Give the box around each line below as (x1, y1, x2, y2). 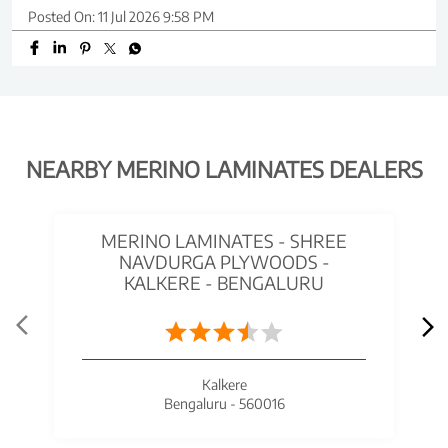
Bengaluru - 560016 (163, 395, 285, 413)
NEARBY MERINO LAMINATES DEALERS (25, 155, 423, 184)
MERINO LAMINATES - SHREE (101, 229, 347, 253)
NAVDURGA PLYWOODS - (118, 250, 330, 274)
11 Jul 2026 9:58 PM (98, 8, 214, 26)
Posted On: (28, 8, 95, 26)
